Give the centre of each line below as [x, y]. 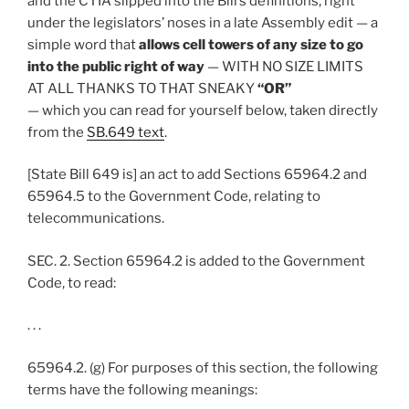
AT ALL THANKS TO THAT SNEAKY [142, 88]
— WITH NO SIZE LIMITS [284, 66]
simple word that [83, 44]
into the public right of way [116, 66]
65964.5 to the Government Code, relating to [174, 197]
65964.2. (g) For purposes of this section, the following [203, 367]
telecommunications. [96, 219]
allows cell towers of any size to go [251, 44]
